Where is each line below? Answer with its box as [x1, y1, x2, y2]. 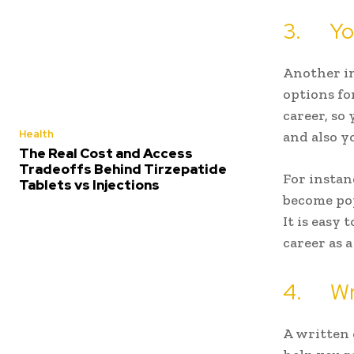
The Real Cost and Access [19, 144, 193, 162]
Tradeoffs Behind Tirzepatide [19, 160, 227, 178]
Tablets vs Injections [19, 175, 160, 194]
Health [19, 126, 54, 141]
